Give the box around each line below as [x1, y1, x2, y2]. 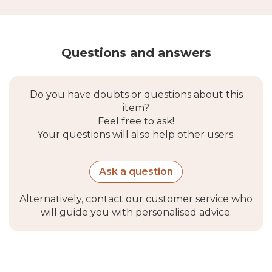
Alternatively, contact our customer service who [19, 192, 253, 205]
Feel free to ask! [98, 115, 174, 127]
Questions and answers [61, 45, 211, 60]
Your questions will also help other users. [37, 128, 235, 140]
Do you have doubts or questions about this [29, 88, 243, 100]
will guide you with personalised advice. [40, 206, 232, 218]
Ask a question [99, 165, 173, 177]
